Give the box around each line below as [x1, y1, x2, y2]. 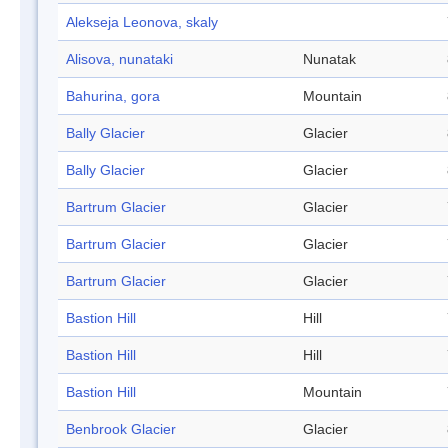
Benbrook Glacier [66, 421, 176, 438]
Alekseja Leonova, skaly [66, 14, 218, 31]
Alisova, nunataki [66, 51, 173, 68]
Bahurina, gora [66, 88, 160, 105]
